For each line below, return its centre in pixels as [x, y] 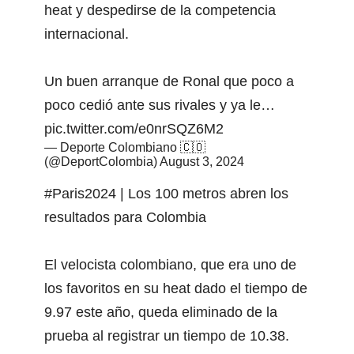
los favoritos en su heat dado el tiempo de [176, 288]
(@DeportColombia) [102, 161]
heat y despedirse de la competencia [160, 10]
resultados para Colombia [125, 217]
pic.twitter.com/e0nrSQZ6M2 [134, 128]
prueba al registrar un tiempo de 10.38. [167, 335]
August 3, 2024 [202, 161]
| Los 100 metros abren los [202, 193]
